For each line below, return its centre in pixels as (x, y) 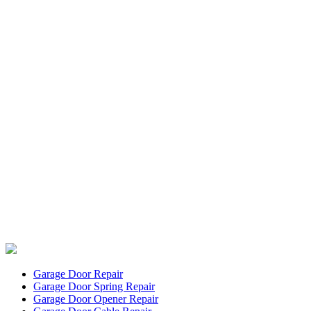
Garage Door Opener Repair (96, 299)
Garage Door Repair (78, 274)
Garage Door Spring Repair (94, 286)
